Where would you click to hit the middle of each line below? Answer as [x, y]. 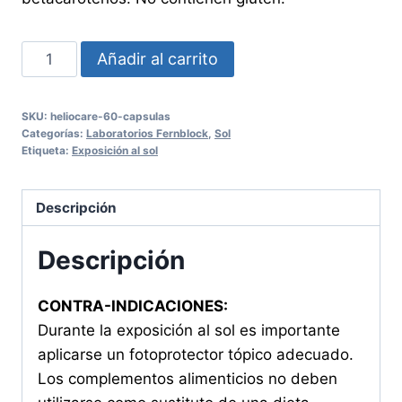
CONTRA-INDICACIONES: [133, 306]
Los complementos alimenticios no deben [188, 379]
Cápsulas [54, 100]
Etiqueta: [47, 150]
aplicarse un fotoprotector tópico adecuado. [196, 355]
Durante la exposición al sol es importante [189, 331]
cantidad [52, 124]
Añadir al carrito [157, 58]
